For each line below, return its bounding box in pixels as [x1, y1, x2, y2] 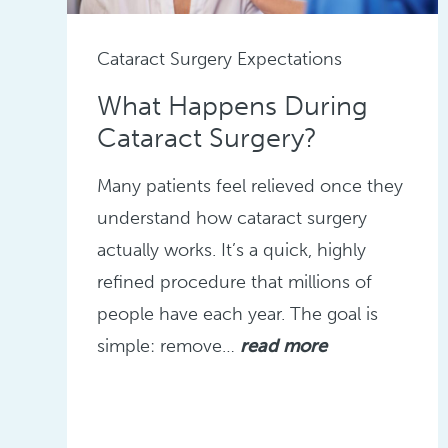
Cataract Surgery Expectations [97, 47, 343, 70]
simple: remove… [97, 334, 241, 357]
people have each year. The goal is [97, 302, 379, 325]
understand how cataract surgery [97, 206, 368, 229]
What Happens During [97, 89, 369, 122]
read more [240, 334, 328, 357]
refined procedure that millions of [97, 270, 373, 293]
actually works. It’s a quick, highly [97, 238, 367, 261]
